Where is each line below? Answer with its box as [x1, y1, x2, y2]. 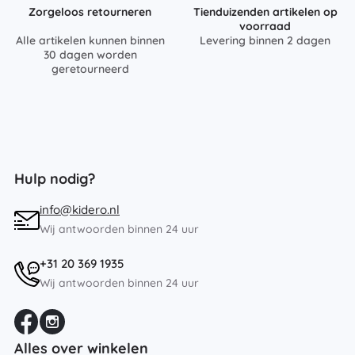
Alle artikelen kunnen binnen [15, 32, 165, 48]
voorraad [239, 18, 291, 33]
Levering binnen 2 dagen [200, 32, 330, 48]
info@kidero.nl [40, 201, 120, 217]
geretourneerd [51, 61, 129, 76]
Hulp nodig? [14, 169, 95, 188]
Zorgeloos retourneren [29, 4, 151, 19]
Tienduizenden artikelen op [193, 4, 338, 19]
